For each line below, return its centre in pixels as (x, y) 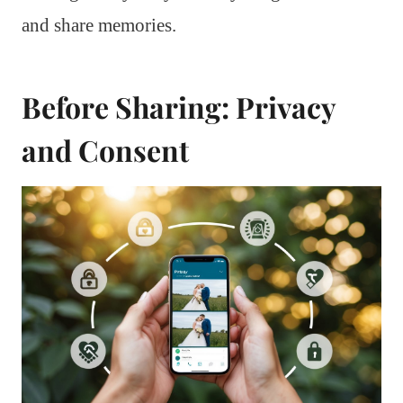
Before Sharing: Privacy (179, 106)
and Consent (105, 149)
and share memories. (99, 25)
